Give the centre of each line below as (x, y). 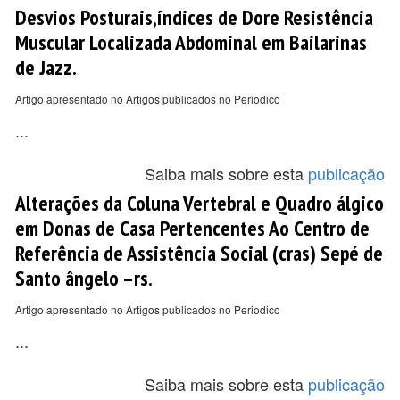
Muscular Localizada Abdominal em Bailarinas (191, 42)
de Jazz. (46, 67)
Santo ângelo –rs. (84, 278)
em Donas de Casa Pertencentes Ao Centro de (192, 228)
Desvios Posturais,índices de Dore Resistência (194, 17)
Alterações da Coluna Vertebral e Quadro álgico (200, 203)
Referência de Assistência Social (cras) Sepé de (199, 253)
